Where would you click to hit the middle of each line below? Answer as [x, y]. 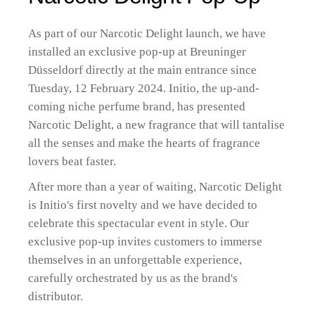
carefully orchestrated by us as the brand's [133, 278]
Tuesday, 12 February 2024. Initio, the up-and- [144, 88]
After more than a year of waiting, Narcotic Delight [155, 187]
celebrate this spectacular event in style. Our [139, 223]
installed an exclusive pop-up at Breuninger [137, 52]
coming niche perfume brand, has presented [137, 107]
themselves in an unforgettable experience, [135, 260]
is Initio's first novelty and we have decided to [143, 205]
